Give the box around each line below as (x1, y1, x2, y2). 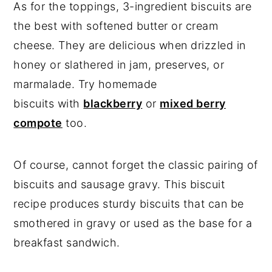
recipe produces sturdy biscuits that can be (13, 197, 244, 210)
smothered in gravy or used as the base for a (13, 216, 253, 229)
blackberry (83, 97, 143, 110)
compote (13, 116, 63, 129)
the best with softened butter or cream (13, 19, 219, 32)
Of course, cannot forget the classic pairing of (13, 158, 258, 171)
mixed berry (160, 97, 226, 110)
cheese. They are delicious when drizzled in (13, 38, 246, 52)
